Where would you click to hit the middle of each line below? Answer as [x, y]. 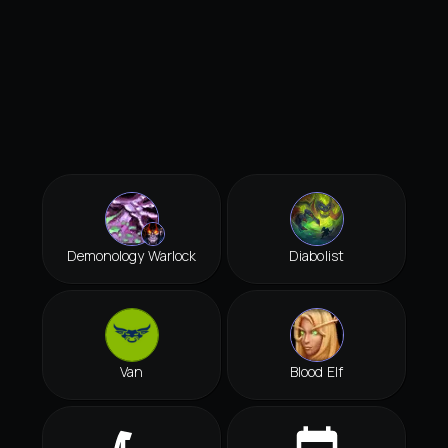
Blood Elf [316, 372]
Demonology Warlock [131, 256]
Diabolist [316, 256]
